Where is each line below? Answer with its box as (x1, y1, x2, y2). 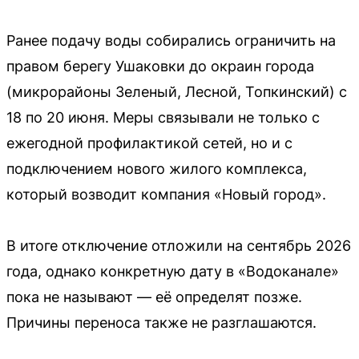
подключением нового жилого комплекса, (6, 159, 307, 177)
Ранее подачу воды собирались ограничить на (6, 31, 336, 49)
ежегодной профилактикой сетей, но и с (6, 134, 292, 151)
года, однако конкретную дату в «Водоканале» (6, 262, 339, 280)
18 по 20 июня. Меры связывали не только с (6, 108, 320, 126)
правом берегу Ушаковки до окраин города (6, 57, 314, 75)
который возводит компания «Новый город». (6, 185, 326, 203)
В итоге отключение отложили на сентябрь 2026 (6, 236, 351, 254)
